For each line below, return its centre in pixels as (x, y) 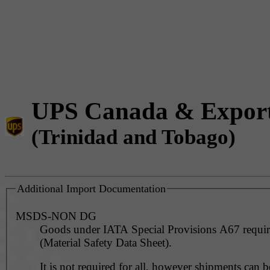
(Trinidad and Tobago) (133, 137)
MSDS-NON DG (56, 216)
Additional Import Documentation (91, 188)
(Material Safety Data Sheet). (105, 242)
